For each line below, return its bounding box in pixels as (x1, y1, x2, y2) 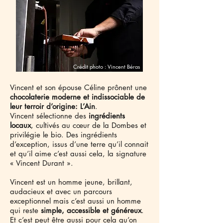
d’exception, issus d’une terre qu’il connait (10, 139, 148, 149)
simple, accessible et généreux (41, 206, 141, 215)
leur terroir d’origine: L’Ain (10, 102, 95, 111)
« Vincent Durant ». (10, 158, 73, 168)
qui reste (10, 206, 41, 215)
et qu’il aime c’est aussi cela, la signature (10, 149, 146, 158)
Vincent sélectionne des (10, 111, 89, 120)
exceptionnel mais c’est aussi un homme (10, 196, 141, 206)
